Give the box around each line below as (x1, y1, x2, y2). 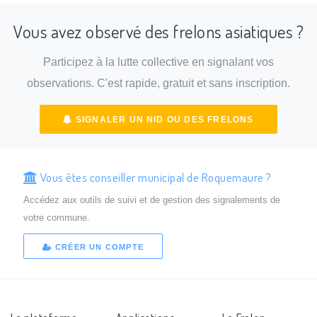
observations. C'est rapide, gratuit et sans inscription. (27, 77, 290, 90)
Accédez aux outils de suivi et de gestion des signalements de (23, 194, 280, 205)
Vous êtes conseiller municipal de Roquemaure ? (38, 168, 272, 185)
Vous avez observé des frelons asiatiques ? (13, 20, 304, 42)
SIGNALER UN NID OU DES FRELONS (72, 114, 254, 125)
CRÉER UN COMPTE (52, 243, 144, 252)
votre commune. (23, 212, 90, 223)
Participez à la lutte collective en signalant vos (43, 56, 274, 69)
